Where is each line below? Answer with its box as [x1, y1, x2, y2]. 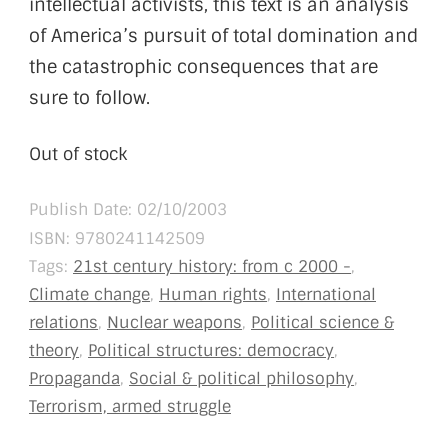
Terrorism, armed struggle [29, 396, 231, 418]
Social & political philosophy [129, 368, 354, 390]
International [276, 284, 376, 306]
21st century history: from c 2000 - [73, 256, 351, 278]
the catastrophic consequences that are [29, 55, 378, 80]
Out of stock [29, 144, 127, 166]
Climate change [29, 284, 150, 306]
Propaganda [29, 368, 120, 390]
